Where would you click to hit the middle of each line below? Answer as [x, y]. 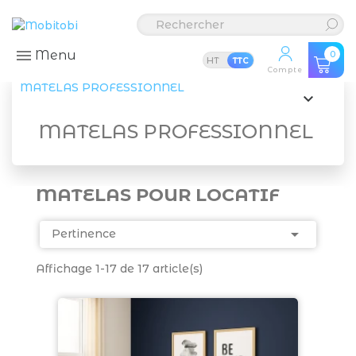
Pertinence [84, 234]
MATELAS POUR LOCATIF [158, 195]
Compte [285, 70]
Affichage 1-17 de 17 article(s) [119, 269]
